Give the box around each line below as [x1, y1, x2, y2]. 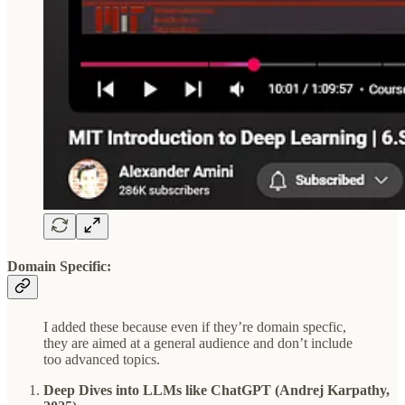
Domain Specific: [7, 259, 111, 275]
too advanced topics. [43, 351, 160, 367]
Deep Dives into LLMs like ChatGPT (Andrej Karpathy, [43, 381, 390, 398]
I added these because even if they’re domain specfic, [43, 318, 346, 334]
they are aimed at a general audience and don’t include [43, 334, 353, 351]
